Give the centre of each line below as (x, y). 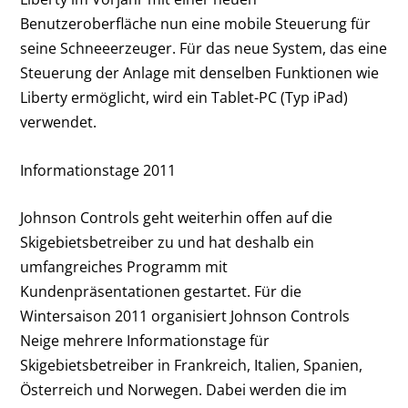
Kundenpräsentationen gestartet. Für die (161, 292)
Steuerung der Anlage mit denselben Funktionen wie (200, 72)
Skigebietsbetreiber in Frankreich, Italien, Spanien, (192, 366)
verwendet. (59, 122)
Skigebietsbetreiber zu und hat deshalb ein (168, 243)
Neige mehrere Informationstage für (145, 341)
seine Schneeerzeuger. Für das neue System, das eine (204, 48)
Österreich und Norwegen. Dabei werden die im (184, 390)
